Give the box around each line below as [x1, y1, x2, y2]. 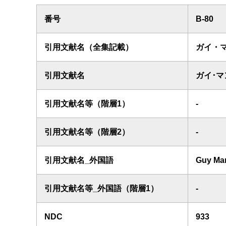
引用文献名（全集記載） [44, 43, 133, 51]
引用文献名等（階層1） [44, 99, 130, 108]
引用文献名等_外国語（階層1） [44, 184, 158, 193]
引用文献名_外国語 [44, 156, 114, 164]
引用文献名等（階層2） [44, 128, 130, 136]
